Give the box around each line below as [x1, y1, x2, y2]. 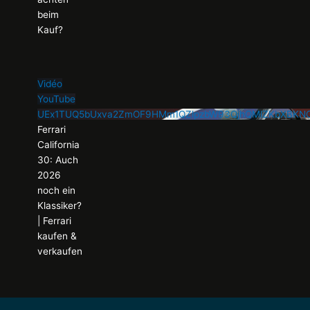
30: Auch [37, 154, 79, 166]
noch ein [37, 185, 76, 197]
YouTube [37, 93, 76, 105]
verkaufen [37, 246, 83, 257]
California [37, 139, 80, 151]
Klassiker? [37, 200, 82, 212]
